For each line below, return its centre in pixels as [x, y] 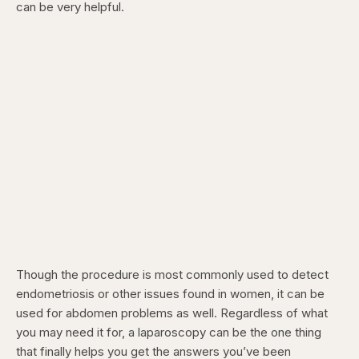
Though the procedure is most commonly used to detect [172, 275]
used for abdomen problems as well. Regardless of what [172, 313]
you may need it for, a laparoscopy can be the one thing [169, 333]
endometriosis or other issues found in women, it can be [170, 294]
